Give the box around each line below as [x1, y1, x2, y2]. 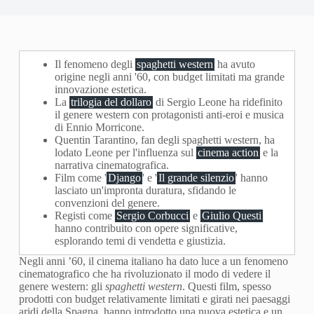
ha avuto [214, 58, 255, 70]
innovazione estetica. [54, 83, 146, 95]
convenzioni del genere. [54, 197, 160, 209]
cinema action [197, 146, 259, 158]
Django [107, 172, 141, 184]
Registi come [54, 210, 115, 221]
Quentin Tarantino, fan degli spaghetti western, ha [54, 134, 275, 146]
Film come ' [54, 172, 107, 184]
